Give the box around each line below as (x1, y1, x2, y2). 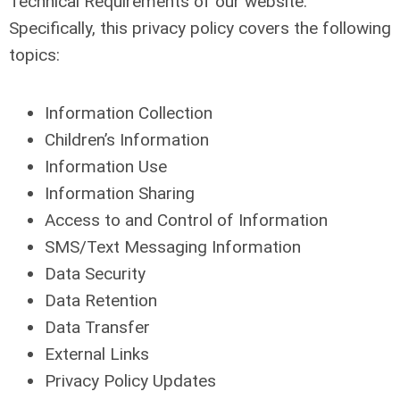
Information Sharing (45, 183, 195, 204)
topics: (9, 45, 60, 65)
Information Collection (45, 103, 212, 123)
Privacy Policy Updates (45, 371, 216, 391)
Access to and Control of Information (45, 210, 328, 230)
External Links (45, 344, 149, 364)
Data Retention (45, 290, 157, 311)
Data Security (45, 263, 146, 284)
